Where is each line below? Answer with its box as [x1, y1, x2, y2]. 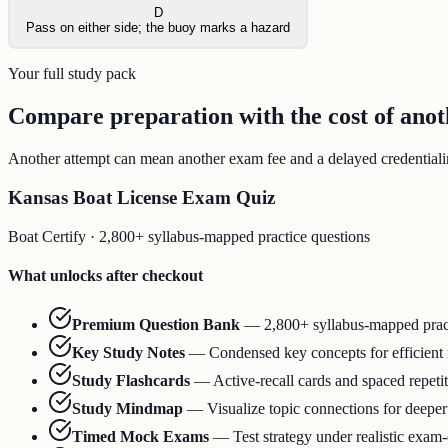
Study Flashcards [72, 372, 190, 390]
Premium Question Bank [72, 316, 240, 334]
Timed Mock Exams [72, 428, 209, 446]
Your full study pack [8, 65, 136, 83]
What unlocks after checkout [8, 266, 203, 284]
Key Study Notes [72, 344, 185, 362]
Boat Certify [8, 227, 86, 245]
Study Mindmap [72, 400, 183, 418]
